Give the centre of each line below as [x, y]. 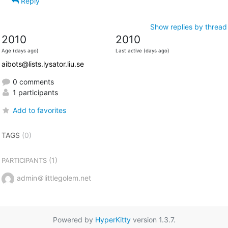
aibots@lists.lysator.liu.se [42, 64]
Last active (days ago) [142, 50]
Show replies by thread [188, 26]
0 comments [32, 81]
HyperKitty [113, 219]
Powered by [74, 219]
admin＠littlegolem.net [54, 178]
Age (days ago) [20, 50]
